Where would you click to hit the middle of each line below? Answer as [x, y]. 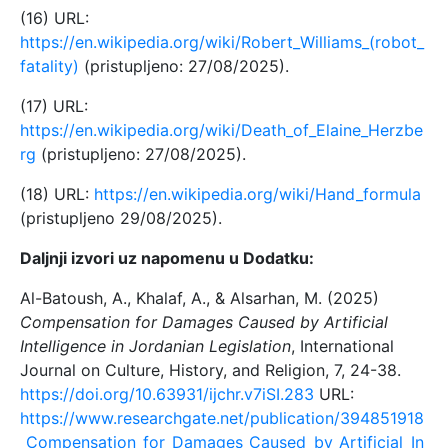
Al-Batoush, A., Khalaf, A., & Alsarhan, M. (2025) [199, 297]
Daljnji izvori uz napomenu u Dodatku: [167, 257]
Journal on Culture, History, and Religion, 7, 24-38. [210, 369]
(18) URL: [57, 193]
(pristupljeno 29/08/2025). [121, 217]
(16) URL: [54, 17]
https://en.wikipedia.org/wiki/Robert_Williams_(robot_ [222, 41]
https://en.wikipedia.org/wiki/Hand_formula [257, 193]
